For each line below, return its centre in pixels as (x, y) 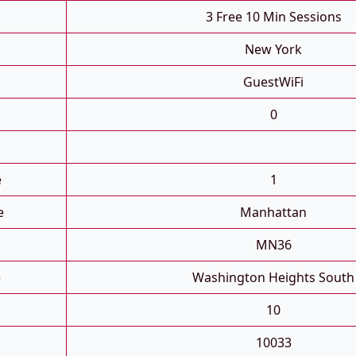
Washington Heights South (273, 278)
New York (273, 50)
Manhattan (273, 213)
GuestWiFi (273, 82)
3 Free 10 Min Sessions (273, 17)
